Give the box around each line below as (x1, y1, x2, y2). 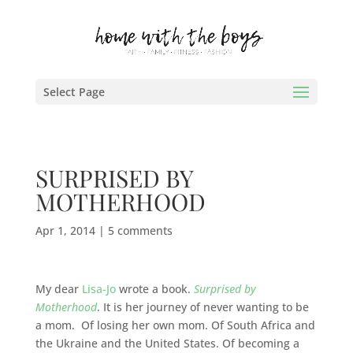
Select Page (43, 84, 105, 99)
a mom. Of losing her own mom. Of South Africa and (35, 318, 315, 333)
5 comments (107, 223, 173, 238)
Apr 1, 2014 (35, 223, 95, 238)
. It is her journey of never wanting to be (96, 299, 309, 314)
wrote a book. (115, 281, 194, 296)
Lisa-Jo (81, 281, 116, 296)
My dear (35, 281, 82, 296)
